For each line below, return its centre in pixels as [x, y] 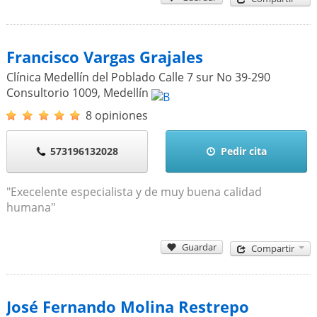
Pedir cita [244, 151]
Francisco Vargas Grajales [104, 57]
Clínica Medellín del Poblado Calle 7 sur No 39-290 [138, 77]
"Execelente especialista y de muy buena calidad [134, 191]
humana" [30, 207]
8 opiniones [116, 115]
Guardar [200, 247]
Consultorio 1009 [52, 92]
